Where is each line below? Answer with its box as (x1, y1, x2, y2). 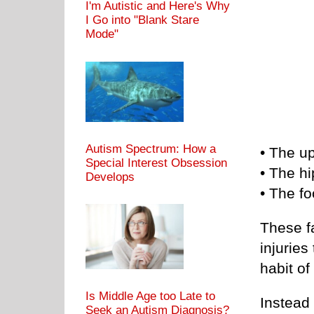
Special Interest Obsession (86, 156, 227, 170)
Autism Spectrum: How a (86, 142, 216, 156)
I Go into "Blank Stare (86, 13, 199, 27)
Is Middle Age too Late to (86, 289, 215, 303)
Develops (86, 170, 135, 184)
